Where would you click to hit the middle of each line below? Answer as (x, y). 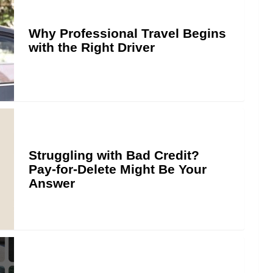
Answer (52, 183)
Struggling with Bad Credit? (114, 155)
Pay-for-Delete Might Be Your (118, 169)
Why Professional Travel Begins (127, 33)
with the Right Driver (92, 47)
